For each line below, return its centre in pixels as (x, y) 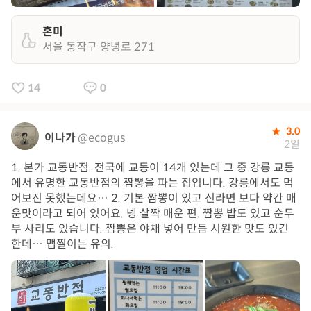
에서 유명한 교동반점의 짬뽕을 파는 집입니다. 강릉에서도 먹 (152, 183)
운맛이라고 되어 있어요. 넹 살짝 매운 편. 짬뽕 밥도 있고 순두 (153, 213)
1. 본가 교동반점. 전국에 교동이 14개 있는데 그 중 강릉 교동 (153, 168)
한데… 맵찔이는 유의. (62, 244)
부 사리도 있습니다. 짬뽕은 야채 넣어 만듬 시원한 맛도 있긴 (150, 229)
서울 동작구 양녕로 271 (99, 47)
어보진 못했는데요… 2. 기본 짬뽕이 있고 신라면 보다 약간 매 (154, 198)
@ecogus (101, 138)
